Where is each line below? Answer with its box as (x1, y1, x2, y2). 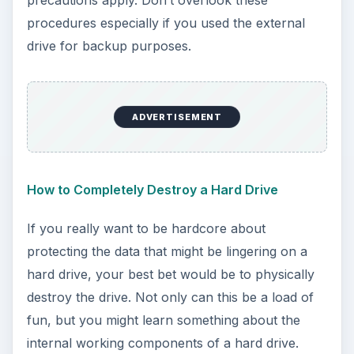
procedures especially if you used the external (26, 15, 305, 32)
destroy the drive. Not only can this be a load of (26, 288, 314, 305)
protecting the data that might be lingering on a (26, 243, 307, 259)
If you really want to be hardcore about (26, 220, 265, 236)
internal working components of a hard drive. (26, 334, 299, 351)
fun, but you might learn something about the (26, 311, 300, 328)
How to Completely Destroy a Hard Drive (26, 181, 278, 198)
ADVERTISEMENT (131, 111, 223, 122)
